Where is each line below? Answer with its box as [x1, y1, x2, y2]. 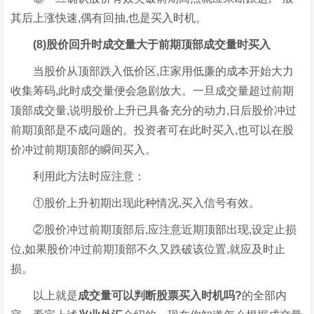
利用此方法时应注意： [11, 170, 146, 182]
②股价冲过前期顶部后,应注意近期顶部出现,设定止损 [11, 223, 297, 235]
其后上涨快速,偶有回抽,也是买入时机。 [11, 11, 207, 24]
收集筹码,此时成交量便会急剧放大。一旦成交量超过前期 [11, 84, 294, 97]
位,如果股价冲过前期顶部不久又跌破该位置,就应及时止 [11, 243, 286, 255]
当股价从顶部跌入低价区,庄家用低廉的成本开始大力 [11, 64, 294, 77]
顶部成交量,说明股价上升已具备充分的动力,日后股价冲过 [11, 104, 297, 116]
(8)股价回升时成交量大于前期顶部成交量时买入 [22, 38, 271, 50]
